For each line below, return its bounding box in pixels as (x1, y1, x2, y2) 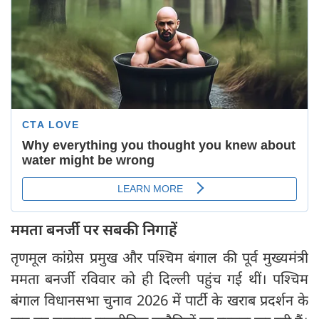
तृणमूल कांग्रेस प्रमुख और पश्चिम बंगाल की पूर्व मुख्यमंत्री (11, 248, 308, 268)
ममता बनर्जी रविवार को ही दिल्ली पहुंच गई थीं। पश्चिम (11, 269, 308, 289)
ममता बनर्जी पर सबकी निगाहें (11, 219, 177, 240)
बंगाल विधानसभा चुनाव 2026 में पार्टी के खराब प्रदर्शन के (11, 291, 308, 310)
